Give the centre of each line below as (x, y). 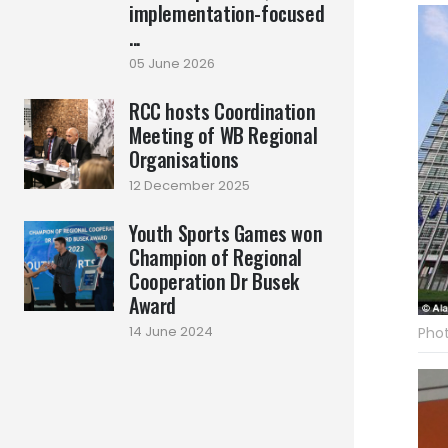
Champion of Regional (216, 257)
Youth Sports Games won (226, 233)
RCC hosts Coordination (222, 111)
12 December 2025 (189, 185)
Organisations (184, 159)
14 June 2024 (171, 331)
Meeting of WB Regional (223, 135)
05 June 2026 (172, 63)
